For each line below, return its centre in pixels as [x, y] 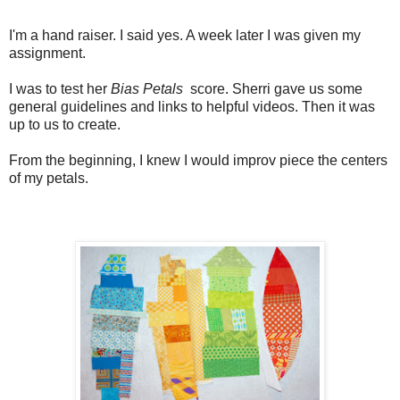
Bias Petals [149, 88]
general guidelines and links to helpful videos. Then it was [192, 106]
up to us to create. [65, 124]
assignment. [47, 53]
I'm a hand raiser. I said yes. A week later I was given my [185, 35]
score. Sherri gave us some [275, 88]
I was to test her [60, 88]
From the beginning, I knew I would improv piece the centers [198, 160]
